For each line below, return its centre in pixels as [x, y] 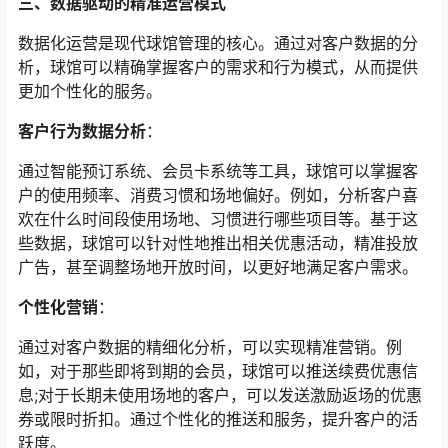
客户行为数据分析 [82, 131]
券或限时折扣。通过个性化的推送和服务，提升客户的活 [218, 419]
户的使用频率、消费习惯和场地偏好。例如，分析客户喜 [218, 195]
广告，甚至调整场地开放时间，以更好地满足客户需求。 [218, 267]
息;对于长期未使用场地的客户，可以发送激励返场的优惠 [220, 395]
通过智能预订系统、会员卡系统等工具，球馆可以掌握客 [218, 171]
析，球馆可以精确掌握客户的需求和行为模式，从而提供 [218, 67]
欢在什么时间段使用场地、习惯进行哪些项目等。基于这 [218, 219]
